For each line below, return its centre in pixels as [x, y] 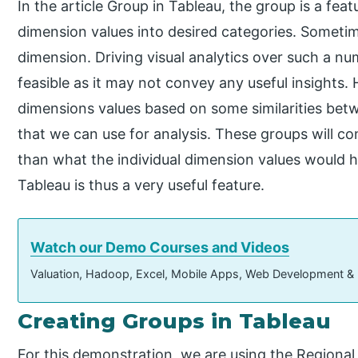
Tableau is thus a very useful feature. [141, 185]
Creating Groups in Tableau [175, 321]
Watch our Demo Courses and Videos [160, 247]
